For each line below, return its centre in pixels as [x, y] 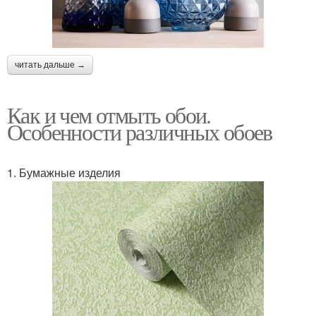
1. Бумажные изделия [64, 172]
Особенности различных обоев [140, 131]
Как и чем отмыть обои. [109, 114]
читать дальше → [50, 65]
